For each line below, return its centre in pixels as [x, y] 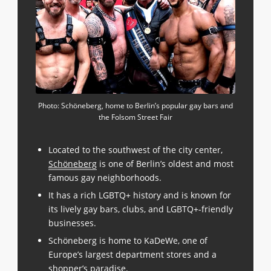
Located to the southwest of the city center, [135, 149]
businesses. [72, 223]
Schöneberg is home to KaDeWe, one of [128, 240]
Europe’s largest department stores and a [132, 254]
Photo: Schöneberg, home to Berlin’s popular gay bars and [135, 105]
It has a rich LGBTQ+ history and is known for [139, 195]
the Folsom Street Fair [135, 117]
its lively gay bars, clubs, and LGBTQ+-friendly [140, 209]
